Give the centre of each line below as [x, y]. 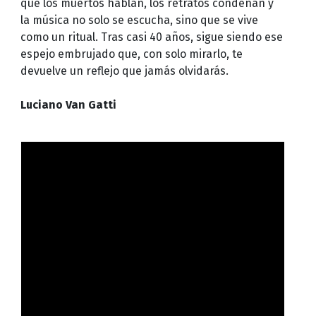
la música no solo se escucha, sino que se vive [139, 20]
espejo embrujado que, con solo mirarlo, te [131, 54]
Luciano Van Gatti [68, 104]
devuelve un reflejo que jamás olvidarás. [124, 71]
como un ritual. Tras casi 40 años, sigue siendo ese [151, 37]
